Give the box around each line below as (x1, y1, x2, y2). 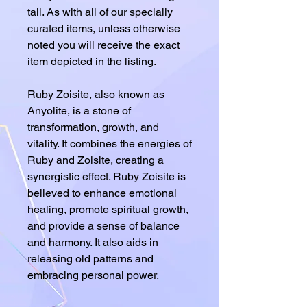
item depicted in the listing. (27, 54, 156, 68)
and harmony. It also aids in (27, 235, 158, 249)
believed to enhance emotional (27, 186, 177, 199)
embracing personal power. (27, 268, 159, 282)
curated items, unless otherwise (27, 21, 180, 35)
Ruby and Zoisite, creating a (27, 153, 164, 167)
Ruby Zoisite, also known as (27, 87, 164, 101)
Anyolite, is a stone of (27, 103, 131, 117)
